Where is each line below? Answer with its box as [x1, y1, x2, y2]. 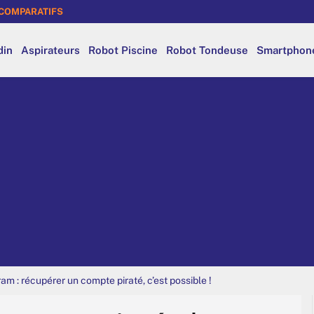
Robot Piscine [88, 43, 158, 56]
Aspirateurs [21, 43, 80, 56]
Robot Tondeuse [166, 43, 248, 56]
